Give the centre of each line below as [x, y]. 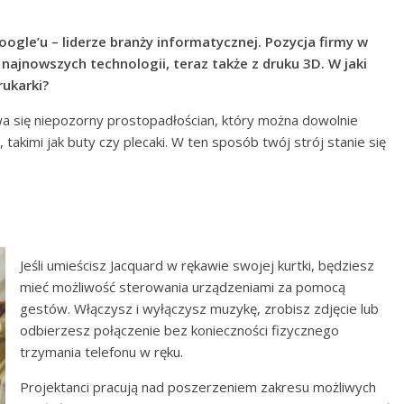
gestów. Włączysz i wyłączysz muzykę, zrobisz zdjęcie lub [199, 308]
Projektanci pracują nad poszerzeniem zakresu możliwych [198, 386]
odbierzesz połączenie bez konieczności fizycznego [179, 330]
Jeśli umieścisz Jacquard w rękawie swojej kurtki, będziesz [197, 265]
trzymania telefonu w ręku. [101, 351]
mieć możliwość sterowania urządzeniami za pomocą [183, 286]
